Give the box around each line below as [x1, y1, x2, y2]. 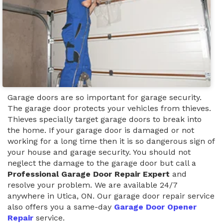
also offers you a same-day [7, 202, 114, 212]
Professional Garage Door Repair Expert [7, 169, 170, 179]
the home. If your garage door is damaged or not [7, 125, 194, 135]
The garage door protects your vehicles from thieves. [7, 103, 211, 113]
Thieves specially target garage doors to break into [7, 114, 202, 124]
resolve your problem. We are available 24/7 [7, 180, 178, 190]
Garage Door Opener [114, 202, 197, 212]
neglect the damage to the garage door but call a [7, 158, 196, 168]
